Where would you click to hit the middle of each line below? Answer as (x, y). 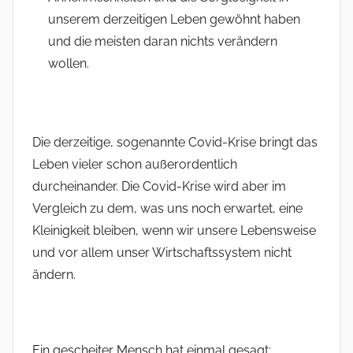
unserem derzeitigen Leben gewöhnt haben (174, 20)
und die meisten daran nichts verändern (163, 42)
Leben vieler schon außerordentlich (135, 165)
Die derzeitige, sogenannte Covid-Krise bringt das (175, 143)
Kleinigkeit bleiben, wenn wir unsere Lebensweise (174, 231)
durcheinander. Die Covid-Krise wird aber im (159, 187)
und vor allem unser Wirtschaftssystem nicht (162, 253)
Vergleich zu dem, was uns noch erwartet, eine (167, 209)
